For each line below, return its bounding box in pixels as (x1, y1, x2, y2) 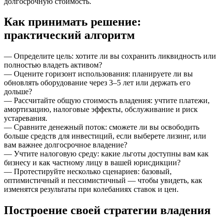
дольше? (4, 87, 32, 96)
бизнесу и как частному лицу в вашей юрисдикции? (4, 158, 181, 167)
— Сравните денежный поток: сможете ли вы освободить (4, 123, 199, 132)
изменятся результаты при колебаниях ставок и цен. (4, 185, 179, 194)
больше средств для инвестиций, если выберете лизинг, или (4, 132, 206, 141)
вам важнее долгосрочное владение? (4, 141, 127, 149)
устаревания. (4, 114, 47, 123)
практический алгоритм (4, 29, 135, 42)
